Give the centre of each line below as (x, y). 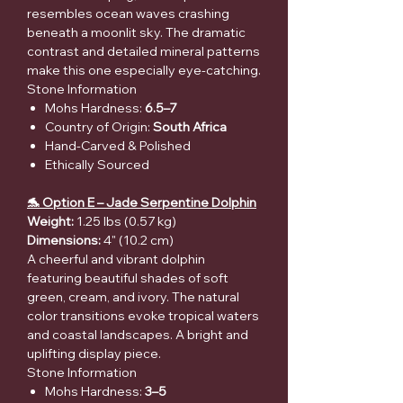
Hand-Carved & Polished (118, 146)
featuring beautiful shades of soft (128, 278)
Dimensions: (64, 241)
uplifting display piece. (94, 354)
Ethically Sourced (97, 165)
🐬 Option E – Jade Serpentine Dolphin (142, 203)
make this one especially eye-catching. (144, 71)
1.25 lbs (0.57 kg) (125, 222)
